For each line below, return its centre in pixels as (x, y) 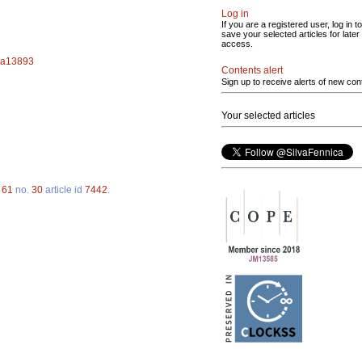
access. (237, 44)
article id (64, 190)
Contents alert (252, 70)
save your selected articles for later (290, 34)
